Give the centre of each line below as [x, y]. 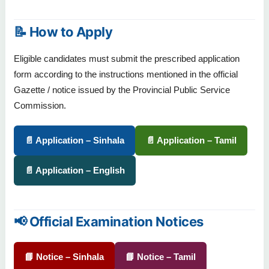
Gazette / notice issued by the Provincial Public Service [122, 90]
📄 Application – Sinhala [74, 141]
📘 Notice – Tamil [161, 257]
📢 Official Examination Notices [109, 222]
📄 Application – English [75, 171]
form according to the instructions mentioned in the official [126, 74]
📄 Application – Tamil [191, 141]
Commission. [40, 106]
